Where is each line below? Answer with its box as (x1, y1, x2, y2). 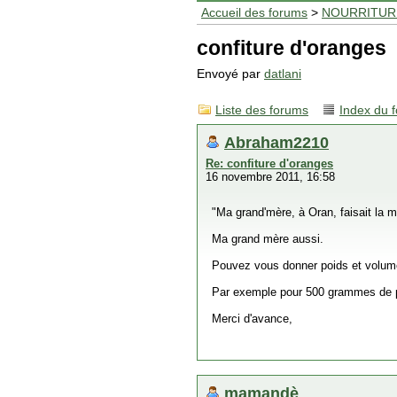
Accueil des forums (201, 6, 307, 19)
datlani (264, 67, 301, 81)
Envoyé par (197, 67, 264, 81)
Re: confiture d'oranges (206, 157, 333, 170)
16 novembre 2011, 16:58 (206, 170, 335, 183)
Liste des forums (215, 104, 308, 117)
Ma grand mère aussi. (212, 232, 323, 245)
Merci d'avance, (212, 312, 292, 325)
